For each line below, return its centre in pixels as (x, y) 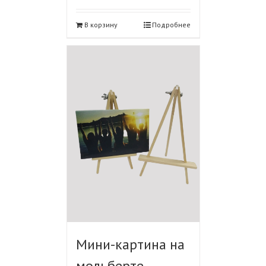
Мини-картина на (130, 245)
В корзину (101, 25)
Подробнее (171, 25)
